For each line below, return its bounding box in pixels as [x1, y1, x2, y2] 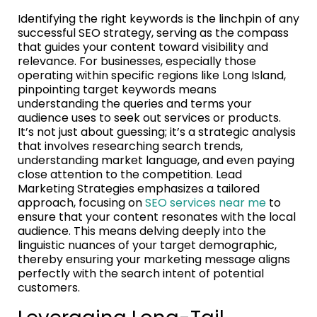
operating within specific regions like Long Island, [18, 67, 286, 83]
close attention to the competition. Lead [18, 166, 242, 183]
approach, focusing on [18, 194, 145, 211]
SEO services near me [145, 194, 266, 211]
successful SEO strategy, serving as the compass [18, 24, 289, 41]
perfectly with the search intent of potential [18, 265, 264, 282]
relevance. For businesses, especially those [18, 52, 256, 69]
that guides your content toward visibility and [18, 38, 268, 55]
